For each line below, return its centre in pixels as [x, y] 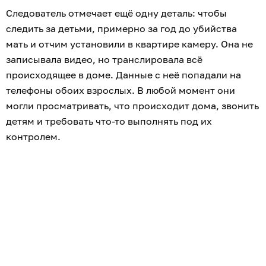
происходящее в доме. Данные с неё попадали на [123, 75]
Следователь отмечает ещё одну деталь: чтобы [116, 13]
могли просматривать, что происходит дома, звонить [132, 105]
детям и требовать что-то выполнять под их [109, 121]
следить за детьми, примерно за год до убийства [121, 28]
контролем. [33, 136]
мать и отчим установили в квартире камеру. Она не [129, 44]
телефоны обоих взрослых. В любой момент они [121, 90]
